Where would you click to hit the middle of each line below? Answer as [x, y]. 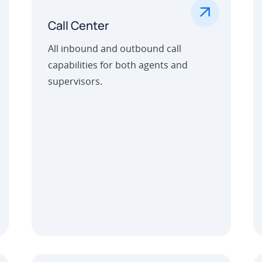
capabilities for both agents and [118, 65]
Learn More [167, 227]
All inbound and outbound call [114, 49]
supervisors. [75, 82]
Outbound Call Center [123, 249]
